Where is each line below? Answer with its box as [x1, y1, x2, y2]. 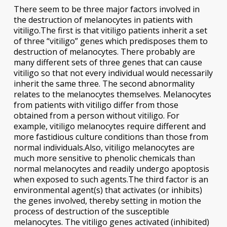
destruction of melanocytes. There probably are [13, 46, 195, 57]
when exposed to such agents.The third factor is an [13, 173, 208, 185]
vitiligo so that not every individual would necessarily [13, 67, 213, 79]
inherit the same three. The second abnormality [13, 78, 195, 89]
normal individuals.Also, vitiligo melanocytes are [13, 141, 195, 153]
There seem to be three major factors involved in [13, 3, 200, 15]
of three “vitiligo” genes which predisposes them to [13, 35, 208, 47]
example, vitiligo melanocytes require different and [13, 120, 206, 132]
